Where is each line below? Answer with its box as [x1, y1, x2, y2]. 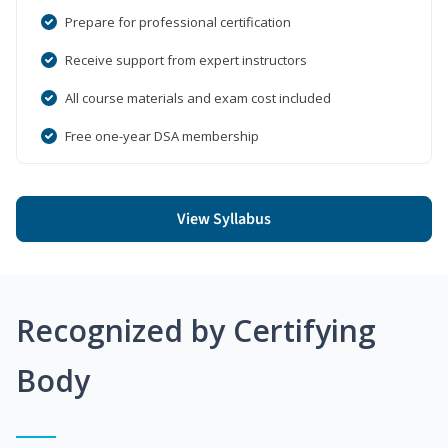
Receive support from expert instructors [65, 50, 307, 69]
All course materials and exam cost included [65, 88, 331, 107]
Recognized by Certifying [16, 309, 376, 351]
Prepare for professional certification [65, 12, 291, 31]
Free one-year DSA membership [65, 126, 259, 145]
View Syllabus [177, 207, 271, 230]
